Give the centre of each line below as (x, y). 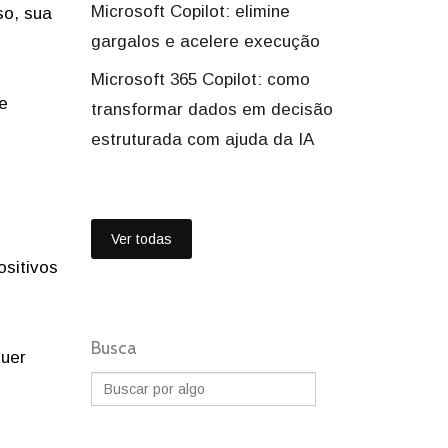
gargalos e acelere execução (205, 41)
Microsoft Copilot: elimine (190, 11)
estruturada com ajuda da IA (202, 139)
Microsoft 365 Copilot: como (200, 79)
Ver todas (141, 239)
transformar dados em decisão (212, 109)
